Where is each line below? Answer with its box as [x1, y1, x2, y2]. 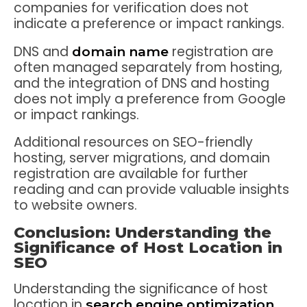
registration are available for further [14, 164, 248, 183]
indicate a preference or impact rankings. [14, 14, 284, 34]
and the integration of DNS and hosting [14, 73, 269, 93]
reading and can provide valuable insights [14, 180, 289, 199]
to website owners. [14, 195, 137, 214]
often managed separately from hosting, [14, 58, 282, 77]
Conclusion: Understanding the [14, 223, 271, 243]
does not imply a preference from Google [14, 89, 286, 108]
